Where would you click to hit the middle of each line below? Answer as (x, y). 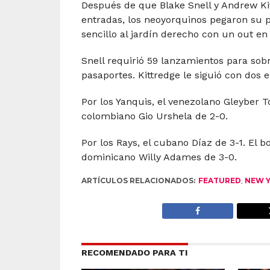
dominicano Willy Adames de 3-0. (159, 157)
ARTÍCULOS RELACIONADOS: (138, 181)
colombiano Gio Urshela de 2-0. (154, 116)
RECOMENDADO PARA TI (134, 253)
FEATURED (219, 181)
